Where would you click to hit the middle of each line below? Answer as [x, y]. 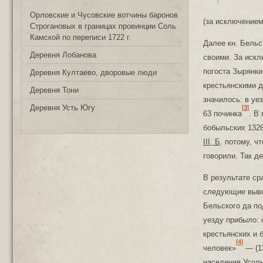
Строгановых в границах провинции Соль [103, 26]
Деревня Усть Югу [63, 108]
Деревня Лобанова [63, 55]
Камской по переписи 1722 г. [80, 38]
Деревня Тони [54, 90]
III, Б [212, 141]
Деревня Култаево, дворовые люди [93, 73]
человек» [220, 248]
